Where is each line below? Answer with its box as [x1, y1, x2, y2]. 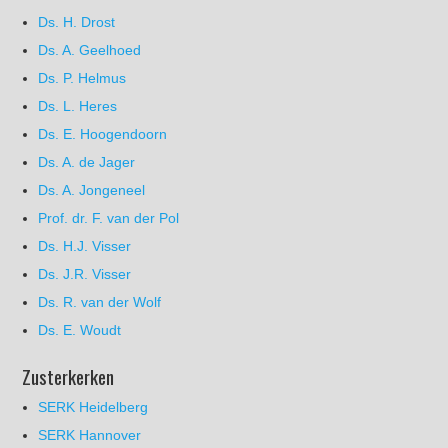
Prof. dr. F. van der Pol [38, 209, 180, 226]
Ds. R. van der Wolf [38, 293, 162, 310]
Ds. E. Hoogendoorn [38, 125, 168, 142]
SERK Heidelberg [38, 398, 149, 415]
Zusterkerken [22, 361, 115, 390]
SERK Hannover [38, 426, 142, 443]
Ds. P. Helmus [38, 69, 127, 86]
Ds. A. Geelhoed [38, 41, 142, 58]
